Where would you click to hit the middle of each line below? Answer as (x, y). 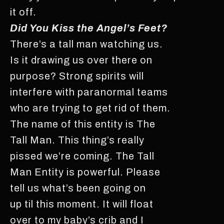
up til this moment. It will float (82, 204)
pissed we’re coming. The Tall (82, 156)
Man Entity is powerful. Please (85, 172)
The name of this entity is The (83, 124)
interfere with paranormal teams (89, 92)
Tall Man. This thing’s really (77, 140)
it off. (23, 12)
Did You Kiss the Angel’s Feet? (89, 28)
